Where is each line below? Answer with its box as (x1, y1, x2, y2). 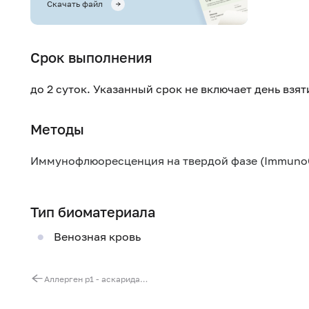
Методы (30, 121, 84, 137)
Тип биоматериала (30, 203, 155, 220)
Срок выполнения (30, 49, 152, 66)
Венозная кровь (53, 229, 141, 243)
